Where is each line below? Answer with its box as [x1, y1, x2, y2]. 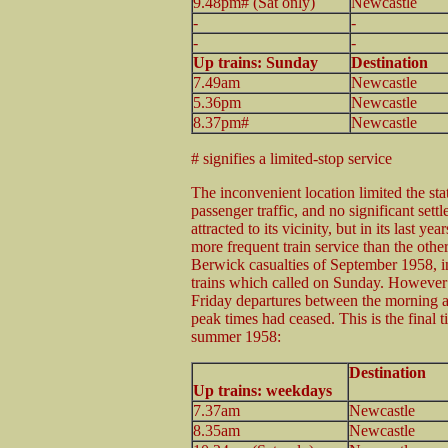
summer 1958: [191, 327, 281, 345]
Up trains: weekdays [193, 381, 332, 399]
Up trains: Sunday [193, 53, 318, 71]
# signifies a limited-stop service [191, 149, 392, 167]
